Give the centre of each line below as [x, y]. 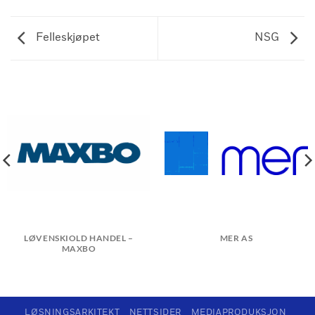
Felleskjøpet [66, 38]
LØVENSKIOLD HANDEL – [79, 238]
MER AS [236, 238]
